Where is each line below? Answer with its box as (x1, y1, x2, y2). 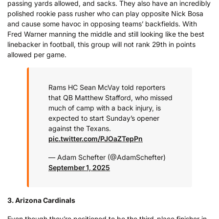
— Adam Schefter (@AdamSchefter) (48, 153, 166, 161)
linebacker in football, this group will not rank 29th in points (7, 40, 196, 48)
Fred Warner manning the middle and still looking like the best (7, 29, 204, 38)
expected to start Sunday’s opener (48, 114, 159, 123)
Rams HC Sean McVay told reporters (48, 83, 165, 92)
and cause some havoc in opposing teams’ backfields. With (7, 19, 197, 28)
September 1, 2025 (48, 163, 110, 172)
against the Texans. (48, 124, 111, 133)
